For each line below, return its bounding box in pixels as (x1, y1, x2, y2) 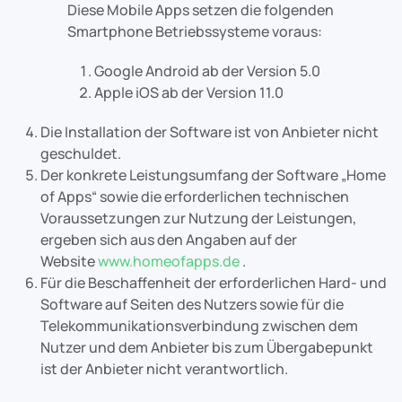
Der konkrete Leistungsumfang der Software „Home (40, 165, 386, 185)
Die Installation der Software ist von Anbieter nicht (40, 122, 379, 142)
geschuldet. (40, 144, 121, 163)
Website (40, 251, 98, 271)
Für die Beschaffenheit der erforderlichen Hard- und (40, 273, 387, 293)
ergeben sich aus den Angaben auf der (40, 230, 297, 249)
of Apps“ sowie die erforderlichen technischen (40, 187, 349, 206)
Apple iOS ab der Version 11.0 (94, 83, 284, 102)
